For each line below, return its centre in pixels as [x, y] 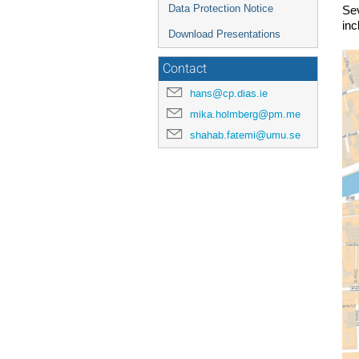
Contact [185, 69]
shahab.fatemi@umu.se [245, 135]
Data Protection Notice [221, 8]
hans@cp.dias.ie [229, 93]
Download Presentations [224, 34]
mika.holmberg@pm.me [245, 114]
